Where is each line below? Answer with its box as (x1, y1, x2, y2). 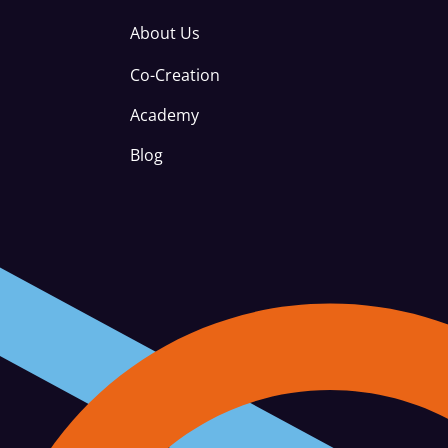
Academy (130, 104, 199, 126)
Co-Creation (130, 64, 220, 86)
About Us (130, 22, 200, 44)
